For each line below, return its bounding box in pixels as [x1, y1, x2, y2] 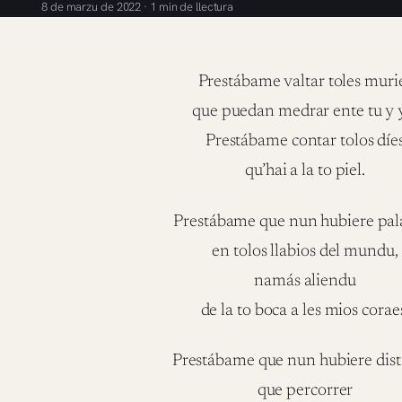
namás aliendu [254, 272, 356, 290]
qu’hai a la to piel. [245, 162, 365, 180]
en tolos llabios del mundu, [212, 242, 398, 260]
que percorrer [257, 381, 354, 399]
